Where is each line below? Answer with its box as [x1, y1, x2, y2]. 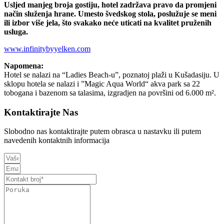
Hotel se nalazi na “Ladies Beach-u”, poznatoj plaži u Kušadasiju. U [4, 70, 219, 79]
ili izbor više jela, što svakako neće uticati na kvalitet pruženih [4, 18, 211, 27]
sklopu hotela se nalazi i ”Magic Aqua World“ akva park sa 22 [4, 79, 200, 88]
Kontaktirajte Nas [4, 106, 78, 117]
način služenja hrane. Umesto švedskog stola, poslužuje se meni [4, 9, 216, 18]
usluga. [4, 27, 28, 36]
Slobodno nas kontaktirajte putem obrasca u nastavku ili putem [4, 127, 201, 136]
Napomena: [4, 61, 43, 70]
